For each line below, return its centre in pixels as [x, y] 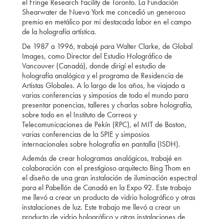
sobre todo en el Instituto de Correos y [79, 114]
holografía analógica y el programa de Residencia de [102, 75]
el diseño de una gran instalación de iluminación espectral [109, 178]
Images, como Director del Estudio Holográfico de [97, 56]
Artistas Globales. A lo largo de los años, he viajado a [103, 85]
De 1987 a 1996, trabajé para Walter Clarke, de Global [107, 46]
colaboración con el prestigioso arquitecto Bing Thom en [106, 168]
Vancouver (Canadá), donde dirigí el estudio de [94, 66]
